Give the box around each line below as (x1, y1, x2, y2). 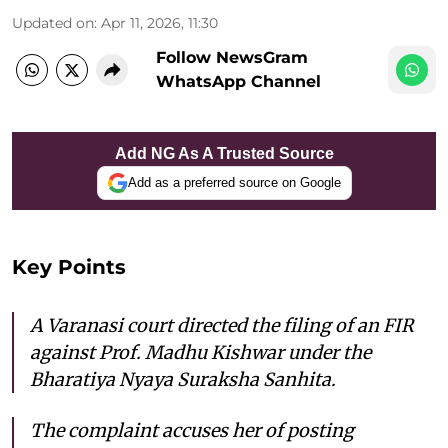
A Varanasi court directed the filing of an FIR (30, 313, 414, 337)
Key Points (12, 254, 126, 279)
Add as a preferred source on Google (127, 175, 341, 190)
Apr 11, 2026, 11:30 (101, 13, 218, 32)
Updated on (12, 13, 94, 32)
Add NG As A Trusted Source (114, 144, 334, 162)
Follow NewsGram (156, 47, 308, 67)
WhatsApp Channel (156, 71, 321, 91)
